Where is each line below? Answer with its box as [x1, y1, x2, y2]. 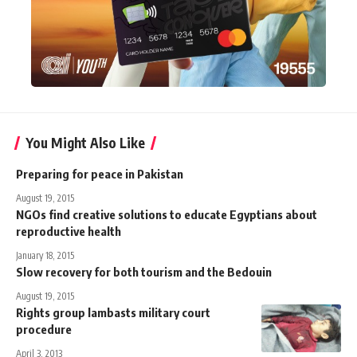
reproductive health [16, 224, 121, 239]
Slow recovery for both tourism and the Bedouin [16, 265, 272, 280]
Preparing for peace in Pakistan [16, 167, 183, 182]
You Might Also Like [25, 134, 145, 152]
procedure [16, 322, 72, 337]
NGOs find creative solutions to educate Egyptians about [16, 207, 317, 222]
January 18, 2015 [16, 249, 74, 262]
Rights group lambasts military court [16, 305, 210, 320]
